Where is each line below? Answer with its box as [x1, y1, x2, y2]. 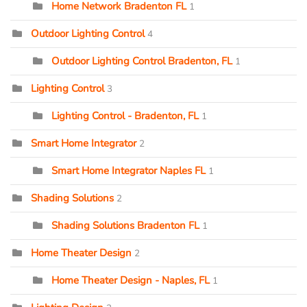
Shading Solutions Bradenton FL [51, 219, 199, 232]
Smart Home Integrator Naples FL [51, 164, 206, 177]
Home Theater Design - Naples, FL [51, 273, 210, 287]
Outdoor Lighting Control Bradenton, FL [51, 54, 232, 68]
